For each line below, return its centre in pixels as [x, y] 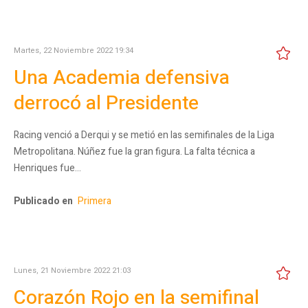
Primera [95, 201]
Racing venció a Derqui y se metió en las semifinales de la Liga [144, 135]
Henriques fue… [47, 168]
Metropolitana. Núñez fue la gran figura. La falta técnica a [134, 151]
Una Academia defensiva [122, 78]
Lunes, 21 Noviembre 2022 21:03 [72, 270]
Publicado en [43, 201]
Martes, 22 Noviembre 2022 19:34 [74, 50]
